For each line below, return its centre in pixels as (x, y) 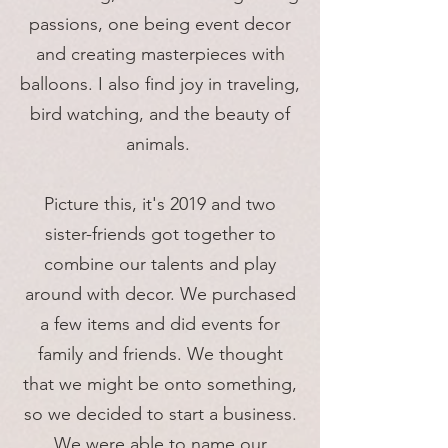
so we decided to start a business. (160, 414)
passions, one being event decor (160, 24)
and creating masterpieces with (160, 54)
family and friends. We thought (160, 354)
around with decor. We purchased (160, 294)
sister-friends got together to (160, 234)
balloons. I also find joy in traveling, (160, 84)
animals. (160, 144)
